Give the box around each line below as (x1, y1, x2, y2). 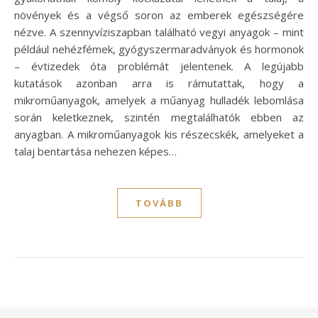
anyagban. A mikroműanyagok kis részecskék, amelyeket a (14, 126, 304, 141)
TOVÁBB (135, 196, 183, 209)
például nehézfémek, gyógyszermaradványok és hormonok (14, 41, 304, 56)
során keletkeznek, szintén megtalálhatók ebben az (14, 109, 304, 124)
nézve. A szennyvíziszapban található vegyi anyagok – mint (14, 24, 304, 39)
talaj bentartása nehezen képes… (14, 143, 177, 158)
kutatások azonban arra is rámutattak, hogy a (14, 75, 304, 90)
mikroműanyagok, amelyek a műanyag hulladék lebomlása (14, 92, 304, 107)
